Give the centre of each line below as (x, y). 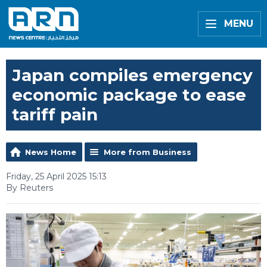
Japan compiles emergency (132, 75)
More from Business (148, 152)
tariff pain (55, 114)
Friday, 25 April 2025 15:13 (56, 176)
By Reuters (30, 188)
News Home (51, 152)
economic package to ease (129, 95)
